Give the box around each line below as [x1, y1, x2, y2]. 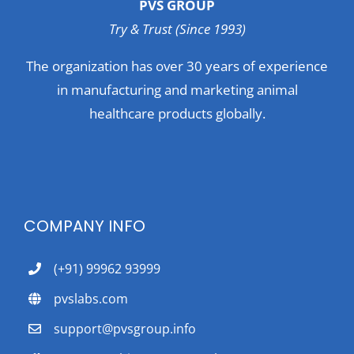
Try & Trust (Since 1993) [108, 20, 246, 39]
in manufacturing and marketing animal [56, 81, 298, 100]
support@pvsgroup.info [54, 320, 197, 338]
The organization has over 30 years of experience [26, 57, 328, 76]
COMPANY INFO [24, 215, 145, 238]
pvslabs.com [54, 290, 129, 308]
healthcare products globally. [88, 104, 265, 123]
